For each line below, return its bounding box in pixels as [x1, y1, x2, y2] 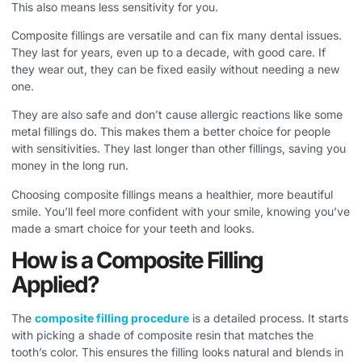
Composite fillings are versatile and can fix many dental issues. [11, 27, 342, 42]
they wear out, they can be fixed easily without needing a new [11, 61, 339, 76]
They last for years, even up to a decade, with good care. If [11, 44, 326, 59]
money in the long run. [11, 158, 128, 173]
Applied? [11, 271, 99, 299]
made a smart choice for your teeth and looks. [11, 221, 255, 235]
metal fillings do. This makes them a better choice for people [11, 124, 330, 139]
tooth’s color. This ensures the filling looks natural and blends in [11, 345, 343, 360]
